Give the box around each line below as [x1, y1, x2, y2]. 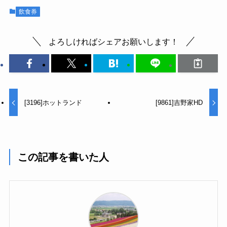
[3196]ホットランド [24, 98, 83, 106]
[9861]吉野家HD [155, 98, 203, 106]
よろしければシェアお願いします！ [49, 36, 178, 46]
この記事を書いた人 [18, 151, 109, 163]
